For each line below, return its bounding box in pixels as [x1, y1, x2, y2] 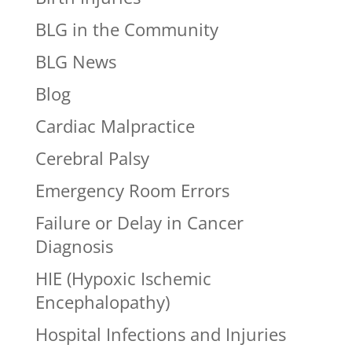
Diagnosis [35, 233, 113, 258]
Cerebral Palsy [35, 145, 149, 170]
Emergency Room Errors [35, 178, 229, 202]
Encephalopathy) [35, 289, 170, 313]
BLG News [35, 49, 116, 73]
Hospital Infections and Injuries [35, 321, 286, 346]
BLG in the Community [35, 16, 218, 41]
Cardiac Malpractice [35, 113, 195, 137]
